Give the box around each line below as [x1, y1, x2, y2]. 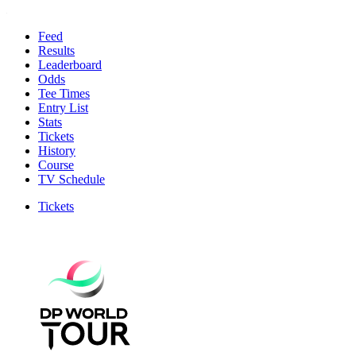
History [38, 143, 75, 157]
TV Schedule [38, 172, 105, 186]
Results [38, 43, 75, 57]
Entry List [38, 100, 88, 114]
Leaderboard [38, 57, 102, 72]
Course [38, 157, 74, 172]
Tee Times [38, 86, 90, 100]
